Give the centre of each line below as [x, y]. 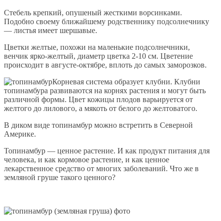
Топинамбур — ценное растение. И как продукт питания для [107, 150]
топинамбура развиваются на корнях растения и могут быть [105, 90]
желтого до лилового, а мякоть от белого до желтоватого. [101, 108]
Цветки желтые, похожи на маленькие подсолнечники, [97, 47]
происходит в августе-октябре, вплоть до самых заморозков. [105, 65]
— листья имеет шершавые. [51, 30]
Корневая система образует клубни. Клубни [126, 81]
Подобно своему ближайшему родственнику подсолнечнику [107, 21]
